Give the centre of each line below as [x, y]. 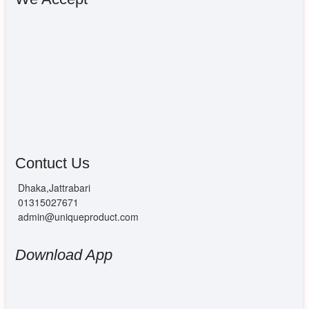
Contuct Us [52, 163]
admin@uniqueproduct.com [77, 216]
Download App [63, 255]
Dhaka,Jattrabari [52, 187]
